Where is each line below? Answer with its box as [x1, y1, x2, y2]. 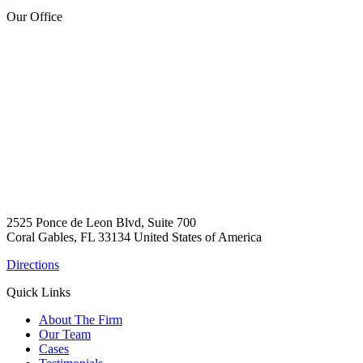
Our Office [6, 9, 62, 23]
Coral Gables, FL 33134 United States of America [6, 229, 262, 244]
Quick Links [6, 284, 70, 299]
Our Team [39, 327, 91, 341]
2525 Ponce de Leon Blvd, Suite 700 [6, 215, 196, 229]
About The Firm [39, 312, 122, 327]
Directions [6, 257, 59, 271]
